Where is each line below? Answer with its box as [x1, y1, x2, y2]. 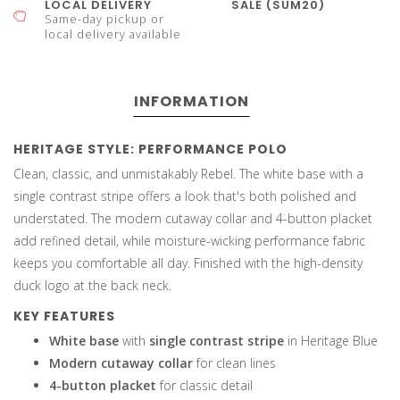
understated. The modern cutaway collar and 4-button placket [13, 210, 372, 228]
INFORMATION [133, 91, 249, 112]
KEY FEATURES [13, 307, 115, 326]
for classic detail [156, 377, 253, 395]
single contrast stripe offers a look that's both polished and [13, 187, 356, 205]
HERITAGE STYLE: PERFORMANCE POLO [13, 140, 287, 159]
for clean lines [193, 354, 276, 372]
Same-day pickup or [45, 12, 164, 28]
